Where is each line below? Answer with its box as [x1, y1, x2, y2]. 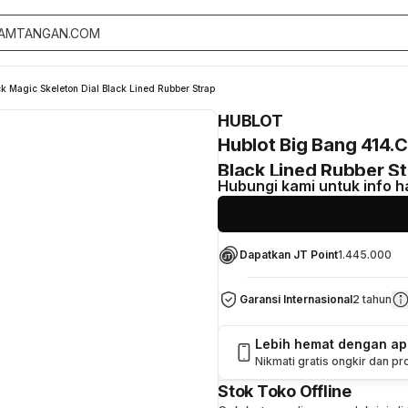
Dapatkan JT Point [240, 248, 338, 261]
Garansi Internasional [240, 292, 352, 306]
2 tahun [352, 292, 392, 306]
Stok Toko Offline [218, 382, 352, 401]
